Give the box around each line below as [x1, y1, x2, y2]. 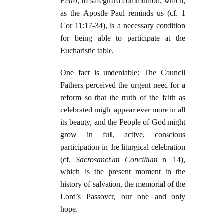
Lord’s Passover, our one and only [60, 192, 185, 201]
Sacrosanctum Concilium [75, 155, 158, 164]
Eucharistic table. [60, 46, 114, 55]
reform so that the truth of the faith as [60, 93, 185, 102]
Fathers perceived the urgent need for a [60, 81, 185, 90]
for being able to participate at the [60, 34, 185, 43]
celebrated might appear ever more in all [60, 106, 185, 114]
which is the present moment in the [60, 167, 185, 176]
